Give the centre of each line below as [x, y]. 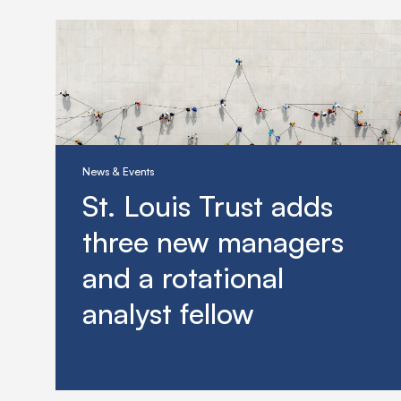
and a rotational [183, 278]
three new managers [213, 242]
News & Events [118, 172]
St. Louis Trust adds [208, 206]
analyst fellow [168, 314]
